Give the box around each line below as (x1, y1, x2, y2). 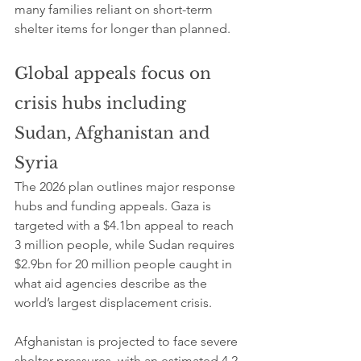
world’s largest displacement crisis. (15, 294, 212, 310)
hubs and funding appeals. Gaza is (15, 197, 214, 214)
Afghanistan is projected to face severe (15, 333, 241, 349)
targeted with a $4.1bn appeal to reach (15, 217, 237, 233)
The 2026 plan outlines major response (15, 178, 239, 194)
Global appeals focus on (15, 63, 216, 83)
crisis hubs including (15, 93, 191, 113)
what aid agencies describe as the (15, 275, 210, 291)
